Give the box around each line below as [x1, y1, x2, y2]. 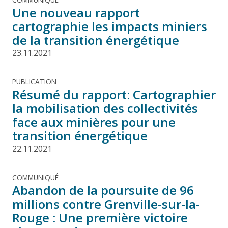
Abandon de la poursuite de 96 [12, 181, 194, 198]
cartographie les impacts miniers [12, 17, 207, 35]
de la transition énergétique [12, 31, 179, 48]
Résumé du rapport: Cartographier [12, 85, 216, 103]
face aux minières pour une [12, 113, 176, 130]
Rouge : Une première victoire [12, 209, 188, 226]
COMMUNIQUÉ [12, 172, 59, 182]
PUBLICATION [12, 76, 56, 87]
